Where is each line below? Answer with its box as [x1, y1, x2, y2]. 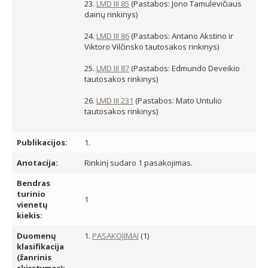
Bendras [17, 178, 50, 188]
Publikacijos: [17, 137, 68, 148]
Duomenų [17, 230, 56, 241]
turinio [17, 188, 45, 199]
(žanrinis [17, 252, 51, 263]
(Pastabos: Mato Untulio [135, 95, 222, 106]
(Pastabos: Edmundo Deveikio [131, 63, 240, 74]
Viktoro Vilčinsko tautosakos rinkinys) [84, 41, 219, 52]
